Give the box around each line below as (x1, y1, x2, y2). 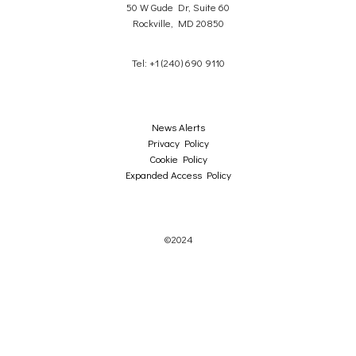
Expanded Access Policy (125, 168, 231, 182)
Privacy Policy (147, 136, 209, 150)
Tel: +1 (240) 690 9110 (131, 56, 225, 70)
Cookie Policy (149, 152, 207, 166)
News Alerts (151, 120, 205, 134)
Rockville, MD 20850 (132, 16, 224, 30)
